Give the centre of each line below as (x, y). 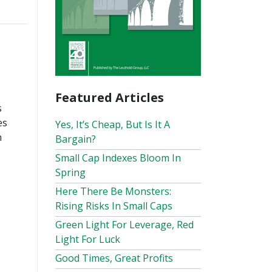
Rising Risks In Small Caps (114, 206)
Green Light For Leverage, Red (124, 224)
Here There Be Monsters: (113, 191)
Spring (70, 172)
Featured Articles (110, 97)
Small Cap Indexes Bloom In (118, 158)
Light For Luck (88, 239)
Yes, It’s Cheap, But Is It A (113, 124)
